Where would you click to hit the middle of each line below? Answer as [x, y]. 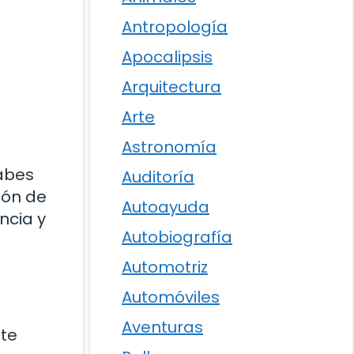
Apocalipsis [167, 57]
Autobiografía [177, 237]
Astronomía [169, 147]
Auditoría [158, 177]
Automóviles [171, 297]
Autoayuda [166, 207]
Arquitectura [171, 87]
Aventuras [162, 327]
